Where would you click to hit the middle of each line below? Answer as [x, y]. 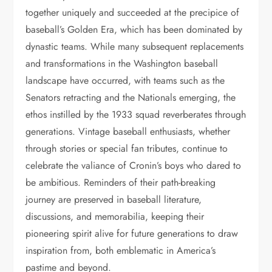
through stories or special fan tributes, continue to [127, 148]
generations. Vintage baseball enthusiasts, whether [128, 131]
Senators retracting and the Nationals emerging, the [131, 97]
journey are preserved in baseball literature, [114, 199]
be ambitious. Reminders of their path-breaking [121, 182]
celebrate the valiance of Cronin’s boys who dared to [134, 165]
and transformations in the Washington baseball [122, 63]
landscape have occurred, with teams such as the [125, 80]
